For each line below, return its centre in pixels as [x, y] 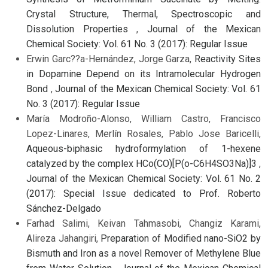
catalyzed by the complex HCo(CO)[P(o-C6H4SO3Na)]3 [143, 164]
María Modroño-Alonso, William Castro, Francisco [144, 119]
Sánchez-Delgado [64, 209]
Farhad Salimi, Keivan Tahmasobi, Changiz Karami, [144, 224]
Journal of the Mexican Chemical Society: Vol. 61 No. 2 [144, 179]
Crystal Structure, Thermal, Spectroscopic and [144, 14]
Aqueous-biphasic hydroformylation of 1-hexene [144, 149]
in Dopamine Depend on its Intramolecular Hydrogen [144, 74]
